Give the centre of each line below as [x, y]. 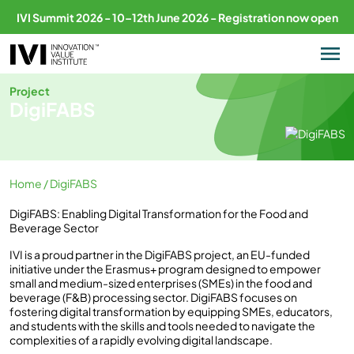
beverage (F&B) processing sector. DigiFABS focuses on [153, 297]
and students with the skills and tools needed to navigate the [162, 325]
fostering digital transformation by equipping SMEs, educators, [171, 311]
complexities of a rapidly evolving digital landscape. [141, 339]
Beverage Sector [54, 227]
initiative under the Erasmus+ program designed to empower [165, 268]
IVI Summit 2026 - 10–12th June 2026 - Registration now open [177, 17]
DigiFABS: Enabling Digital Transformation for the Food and [158, 213]
